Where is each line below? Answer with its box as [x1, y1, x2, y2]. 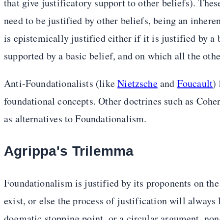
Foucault [177, 77, 213, 90]
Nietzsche [117, 77, 158, 90]
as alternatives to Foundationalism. [4, 112, 147, 126]
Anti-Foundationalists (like [4, 77, 118, 90]
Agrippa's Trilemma [4, 143, 134, 159]
